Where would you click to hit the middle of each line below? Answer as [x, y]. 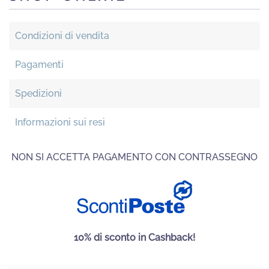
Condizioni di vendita [62, 36]
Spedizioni [38, 93]
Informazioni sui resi [60, 122]
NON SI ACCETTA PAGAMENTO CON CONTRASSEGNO [134, 157]
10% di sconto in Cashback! [134, 237]
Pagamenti [39, 65]
